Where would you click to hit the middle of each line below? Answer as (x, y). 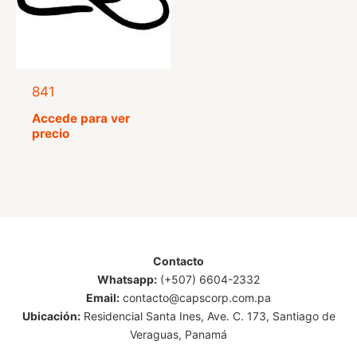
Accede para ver (81, 119)
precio (51, 134)
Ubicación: (51, 316)
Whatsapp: (127, 280)
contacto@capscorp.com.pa (195, 298)
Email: (103, 298)
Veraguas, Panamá (178, 335)
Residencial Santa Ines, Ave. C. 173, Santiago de (208, 316)
